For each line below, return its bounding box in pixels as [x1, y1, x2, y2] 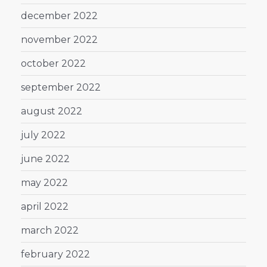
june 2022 [21, 153, 70, 164]
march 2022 [21, 224, 79, 236]
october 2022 [21, 57, 86, 69]
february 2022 [21, 248, 90, 260]
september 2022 [21, 81, 101, 93]
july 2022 [21, 129, 66, 141]
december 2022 [21, 10, 98, 21]
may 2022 [21, 176, 68, 188]
